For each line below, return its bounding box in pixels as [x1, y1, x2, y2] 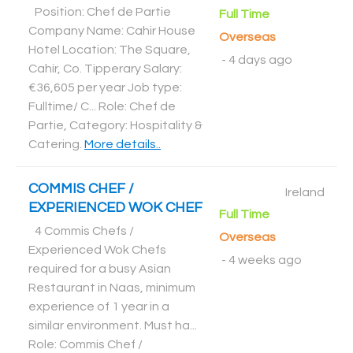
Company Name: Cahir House [28, 24, 195, 37]
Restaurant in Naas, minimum [28, 281, 195, 294]
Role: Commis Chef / [28, 338, 143, 351]
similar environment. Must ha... [28, 319, 197, 332]
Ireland [285, 186, 325, 199]
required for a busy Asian [28, 262, 171, 275]
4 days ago [228, 54, 292, 66]
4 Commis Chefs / [35, 225, 134, 237]
